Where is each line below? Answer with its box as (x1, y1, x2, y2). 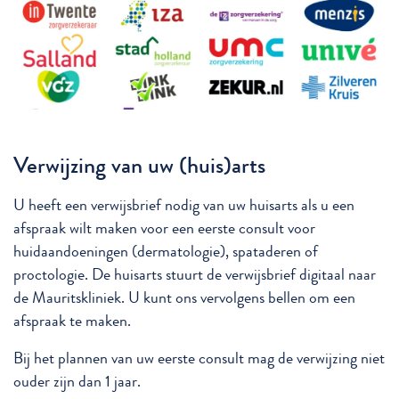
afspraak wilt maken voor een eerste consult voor (13, 217, 315, 240)
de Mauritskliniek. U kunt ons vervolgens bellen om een (13, 287, 355, 310)
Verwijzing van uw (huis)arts (13, 149, 265, 183)
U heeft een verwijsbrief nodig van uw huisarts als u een (13, 194, 354, 217)
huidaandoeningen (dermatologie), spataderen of (13, 240, 318, 264)
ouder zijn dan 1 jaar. (13, 370, 141, 394)
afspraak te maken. (13, 310, 131, 333)
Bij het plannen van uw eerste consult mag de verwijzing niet (13, 347, 385, 370)
